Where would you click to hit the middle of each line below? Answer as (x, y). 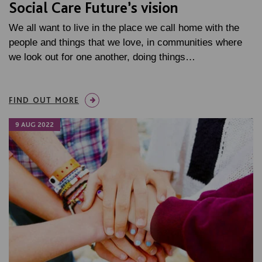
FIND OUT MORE (44, 100)
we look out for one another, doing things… (102, 57)
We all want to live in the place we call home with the (124, 28)
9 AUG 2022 (35, 125)
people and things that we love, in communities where (125, 43)
